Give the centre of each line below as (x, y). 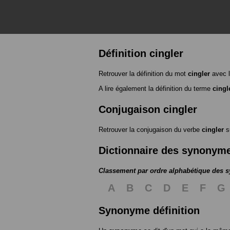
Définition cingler (141, 54)
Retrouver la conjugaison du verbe (150, 130)
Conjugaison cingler (148, 110)
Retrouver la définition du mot (143, 74)
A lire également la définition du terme (156, 89)
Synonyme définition (149, 211)
